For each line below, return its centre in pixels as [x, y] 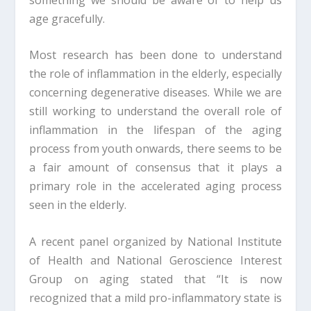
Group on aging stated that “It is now [155, 279]
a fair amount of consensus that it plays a [155, 168]
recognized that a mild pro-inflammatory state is [155, 297]
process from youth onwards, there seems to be [155, 149]
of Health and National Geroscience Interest [155, 260]
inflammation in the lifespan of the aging [155, 130]
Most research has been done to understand [155, 55]
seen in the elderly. [78, 205]
